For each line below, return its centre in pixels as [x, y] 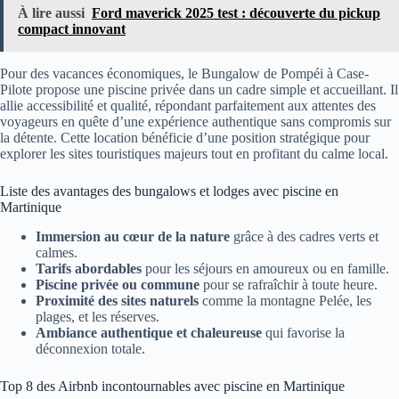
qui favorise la [303, 333]
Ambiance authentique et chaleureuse [149, 333]
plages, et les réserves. [98, 317]
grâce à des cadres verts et [304, 237]
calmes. [57, 253]
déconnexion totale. [90, 349]
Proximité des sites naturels [117, 301]
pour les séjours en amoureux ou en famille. [265, 269]
